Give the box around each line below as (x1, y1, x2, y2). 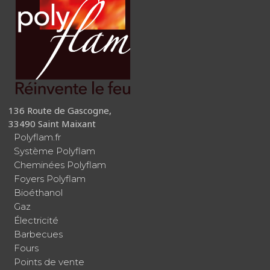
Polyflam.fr (14, 131, 61, 143)
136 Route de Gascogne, (8, 104, 111, 117)
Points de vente (14, 256, 84, 268)
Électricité (14, 215, 58, 227)
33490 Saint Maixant (8, 118, 96, 130)
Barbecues (14, 228, 63, 240)
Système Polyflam (14, 145, 95, 157)
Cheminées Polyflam (14, 159, 106, 171)
